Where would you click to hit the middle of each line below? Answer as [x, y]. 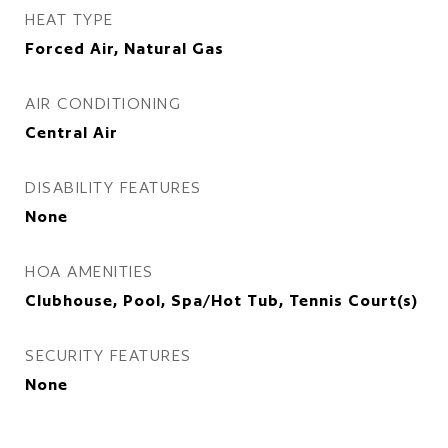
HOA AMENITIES [89, 271]
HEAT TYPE [69, 19]
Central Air [71, 132]
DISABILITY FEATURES [113, 187]
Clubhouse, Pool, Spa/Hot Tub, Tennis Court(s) [221, 300]
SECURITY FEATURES [108, 355]
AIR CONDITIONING [103, 103]
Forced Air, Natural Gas [124, 48]
